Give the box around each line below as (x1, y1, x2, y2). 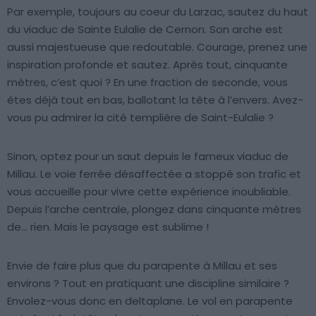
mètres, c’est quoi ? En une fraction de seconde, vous (7, 74, 288, 90)
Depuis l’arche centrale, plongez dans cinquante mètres (7, 201, 301, 217)
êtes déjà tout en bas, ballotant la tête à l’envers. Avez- (7, 92, 303, 107)
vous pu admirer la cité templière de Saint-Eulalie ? (7, 109, 274, 125)
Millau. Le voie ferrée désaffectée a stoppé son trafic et (7, 166, 301, 181)
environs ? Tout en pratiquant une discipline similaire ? (7, 275, 289, 291)
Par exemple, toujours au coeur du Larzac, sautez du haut (7, 4, 308, 19)
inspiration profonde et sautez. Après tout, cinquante (7, 56, 288, 72)
